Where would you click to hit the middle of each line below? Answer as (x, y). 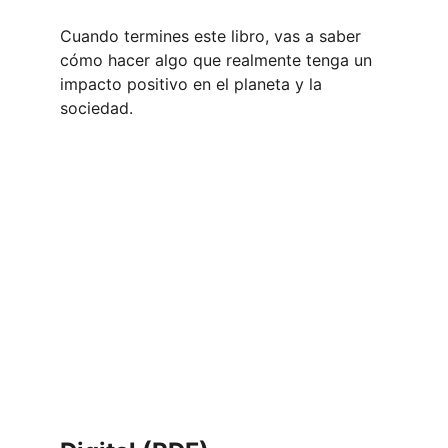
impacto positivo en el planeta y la (193, 84)
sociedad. (96, 108)
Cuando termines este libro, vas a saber (213, 36)
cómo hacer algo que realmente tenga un (218, 60)
